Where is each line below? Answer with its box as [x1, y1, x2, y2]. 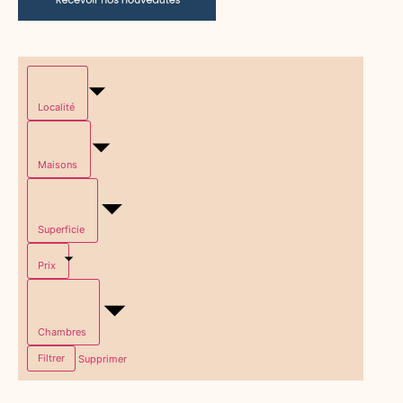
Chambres [38, 326, 86, 339]
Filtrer [38, 352, 65, 365]
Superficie [38, 223, 85, 237]
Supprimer [78, 352, 127, 365]
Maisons [38, 158, 77, 172]
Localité [38, 101, 75, 114]
